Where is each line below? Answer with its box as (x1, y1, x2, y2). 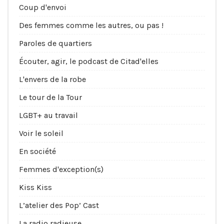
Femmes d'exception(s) (19, 164, 103, 174)
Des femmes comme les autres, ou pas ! (19, 20, 163, 30)
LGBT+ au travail (19, 110, 78, 120)
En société (19, 146, 56, 156)
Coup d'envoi (19, 2, 66, 12)
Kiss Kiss (19, 182, 52, 192)
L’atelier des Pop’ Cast (19, 200, 99, 210)
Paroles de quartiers (19, 38, 92, 48)
